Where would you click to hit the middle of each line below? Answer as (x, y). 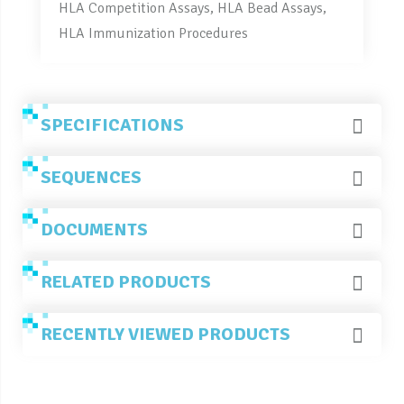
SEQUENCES (91, 177)
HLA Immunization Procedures (153, 33)
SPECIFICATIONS (112, 124)
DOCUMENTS (94, 229)
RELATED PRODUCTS (126, 281)
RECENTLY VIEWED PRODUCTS (165, 334)
